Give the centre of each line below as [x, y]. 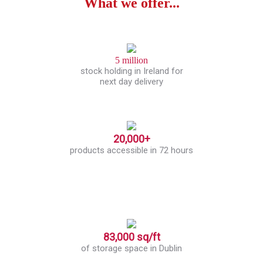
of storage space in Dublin [131, 248]
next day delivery [131, 81]
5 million [131, 60]
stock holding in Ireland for [131, 71]
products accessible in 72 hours [131, 150]
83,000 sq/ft [131, 237]
